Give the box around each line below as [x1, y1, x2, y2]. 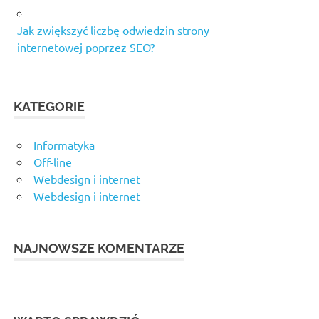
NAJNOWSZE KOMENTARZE [14, 241, 185, 256]
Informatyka [33, 137, 95, 152]
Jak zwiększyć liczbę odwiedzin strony [17, 23, 209, 38]
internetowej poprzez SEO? [17, 40, 155, 55]
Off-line [33, 155, 72, 169]
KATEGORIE [14, 99, 85, 115]
